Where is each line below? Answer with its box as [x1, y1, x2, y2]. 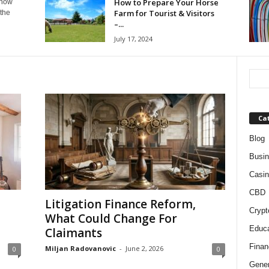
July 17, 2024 [113, 34, 153, 43]
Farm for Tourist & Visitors [113, 8, 214, 19]
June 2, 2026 [125, 243, 163, 253]
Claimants [44, 225, 102, 241]
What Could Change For [44, 210, 177, 226]
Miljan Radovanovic [44, 243, 116, 253]
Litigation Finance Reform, [44, 196, 196, 212]
